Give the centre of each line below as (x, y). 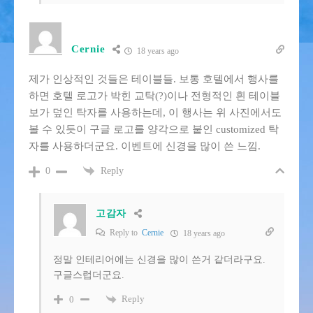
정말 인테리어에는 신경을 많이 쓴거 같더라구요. (159, 260)
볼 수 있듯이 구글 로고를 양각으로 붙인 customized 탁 (154, 129)
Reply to (125, 233)
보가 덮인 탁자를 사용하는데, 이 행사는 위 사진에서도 (155, 112)
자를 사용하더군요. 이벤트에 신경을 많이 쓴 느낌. (145, 146)
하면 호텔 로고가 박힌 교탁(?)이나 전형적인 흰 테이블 (154, 95)
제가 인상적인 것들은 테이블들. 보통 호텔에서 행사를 (154, 79)
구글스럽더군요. (89, 275)
